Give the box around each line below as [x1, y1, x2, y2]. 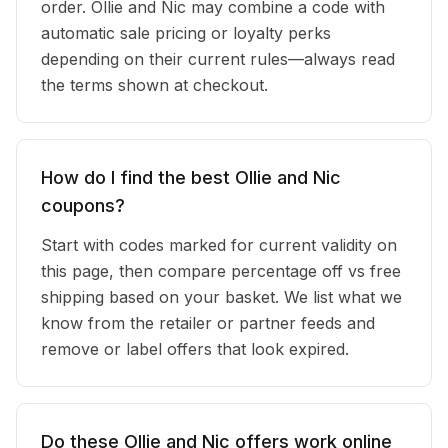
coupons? [41, 195, 125, 216]
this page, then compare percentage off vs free [41, 261, 401, 281]
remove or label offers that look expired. [41, 339, 349, 359]
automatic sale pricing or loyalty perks [41, 23, 331, 43]
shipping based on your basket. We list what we [41, 287, 402, 307]
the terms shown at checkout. [41, 75, 268, 95]
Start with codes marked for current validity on [41, 235, 397, 255]
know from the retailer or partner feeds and [41, 313, 375, 333]
